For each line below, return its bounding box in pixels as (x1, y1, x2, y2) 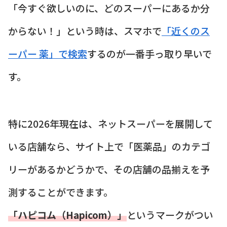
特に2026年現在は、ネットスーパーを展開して (8, 116, 213, 130)
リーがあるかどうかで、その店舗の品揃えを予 (8, 162, 210, 176)
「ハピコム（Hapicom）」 (8, 207, 127, 221)
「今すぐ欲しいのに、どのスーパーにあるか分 (8, 1, 210, 15)
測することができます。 (8, 184, 113, 199)
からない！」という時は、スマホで (8, 24, 162, 37)
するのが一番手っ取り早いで (87, 47, 212, 60)
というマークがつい (127, 207, 213, 221)
